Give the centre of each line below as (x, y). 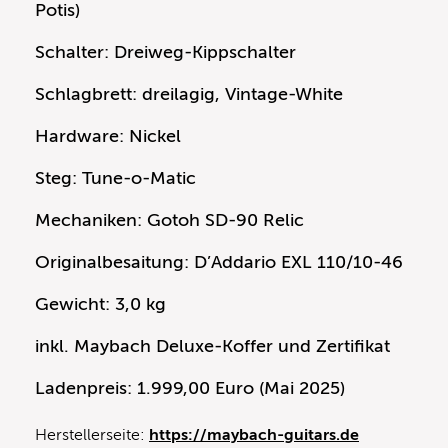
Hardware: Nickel (108, 136)
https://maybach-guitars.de (254, 435)
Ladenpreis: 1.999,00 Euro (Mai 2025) (190, 388)
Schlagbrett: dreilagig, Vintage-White (189, 94)
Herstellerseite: (92, 435)
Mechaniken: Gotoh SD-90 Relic (169, 220)
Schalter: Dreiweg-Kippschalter (165, 52)
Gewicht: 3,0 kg (100, 304)
